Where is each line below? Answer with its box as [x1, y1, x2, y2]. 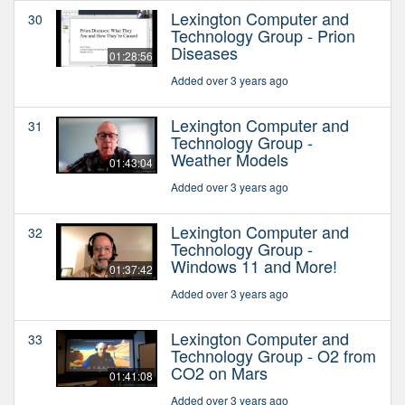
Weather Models [171, 146, 288, 171]
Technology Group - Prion [171, 23, 355, 47]
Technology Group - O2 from [171, 343, 376, 367]
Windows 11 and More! [171, 253, 337, 278]
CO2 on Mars [171, 360, 268, 384]
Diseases [171, 40, 238, 64]
